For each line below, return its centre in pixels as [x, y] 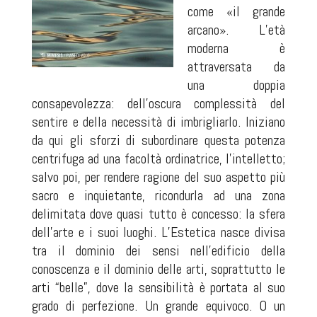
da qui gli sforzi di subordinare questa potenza [158, 140]
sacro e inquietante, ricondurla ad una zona [158, 195]
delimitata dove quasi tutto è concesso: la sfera [158, 214]
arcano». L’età [236, 30]
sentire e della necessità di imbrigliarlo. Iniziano [158, 122]
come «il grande [236, 11]
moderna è [236, 48]
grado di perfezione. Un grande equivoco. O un [158, 306]
